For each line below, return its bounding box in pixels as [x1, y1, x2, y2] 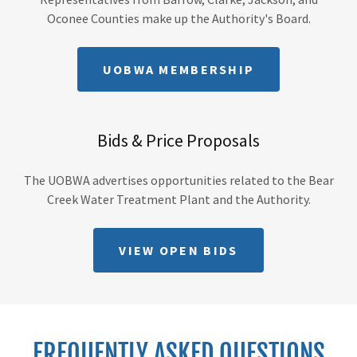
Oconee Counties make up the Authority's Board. [46, 10, 311, 26]
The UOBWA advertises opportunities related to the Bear [23, 172, 334, 188]
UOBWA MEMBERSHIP [102, 61, 255, 77]
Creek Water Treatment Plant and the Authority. [46, 191, 311, 207]
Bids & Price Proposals [97, 129, 260, 151]
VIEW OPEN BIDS [119, 242, 238, 258]
